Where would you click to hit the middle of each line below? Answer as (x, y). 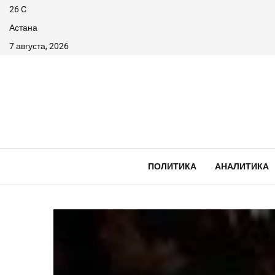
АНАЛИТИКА (242, 166)
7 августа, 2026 (39, 46)
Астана (23, 28)
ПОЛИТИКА (172, 166)
